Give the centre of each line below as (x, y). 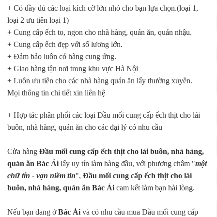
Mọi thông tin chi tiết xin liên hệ (56, 93)
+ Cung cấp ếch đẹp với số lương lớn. (65, 45)
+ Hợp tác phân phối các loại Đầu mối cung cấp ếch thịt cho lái (104, 115)
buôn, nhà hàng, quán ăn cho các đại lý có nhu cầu (85, 127)
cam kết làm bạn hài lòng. (155, 188)
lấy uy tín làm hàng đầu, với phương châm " (127, 164)
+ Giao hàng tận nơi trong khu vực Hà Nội (73, 69)
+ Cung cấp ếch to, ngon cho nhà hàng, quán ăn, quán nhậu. (100, 32)
